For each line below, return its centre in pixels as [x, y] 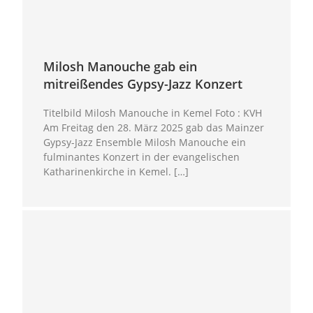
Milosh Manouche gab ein [121, 67]
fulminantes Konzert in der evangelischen [142, 157]
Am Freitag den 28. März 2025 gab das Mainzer [154, 128]
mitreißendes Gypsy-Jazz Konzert [143, 84]
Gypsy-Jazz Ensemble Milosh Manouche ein [145, 143]
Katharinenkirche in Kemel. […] [116, 172]
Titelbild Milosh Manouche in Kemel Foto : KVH [154, 113]
